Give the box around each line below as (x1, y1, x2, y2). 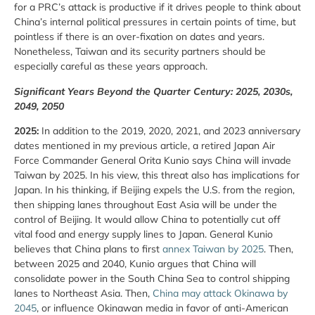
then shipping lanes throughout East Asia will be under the (14, 198, 277, 212)
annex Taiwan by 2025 (162, 243, 264, 256)
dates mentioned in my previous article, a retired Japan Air (14, 139, 275, 153)
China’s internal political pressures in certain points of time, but (14, 15, 296, 29)
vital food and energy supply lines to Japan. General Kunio (14, 228, 273, 241)
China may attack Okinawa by (153, 287, 288, 300)
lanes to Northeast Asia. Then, (14, 287, 153, 300)
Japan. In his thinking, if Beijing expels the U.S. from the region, (14, 184, 295, 197)
